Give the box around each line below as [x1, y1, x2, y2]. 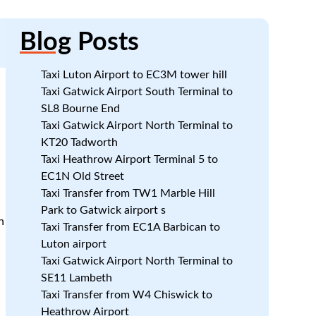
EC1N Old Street [40, 171, 124, 182]
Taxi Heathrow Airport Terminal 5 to [40, 154, 218, 165]
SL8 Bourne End [40, 103, 120, 114]
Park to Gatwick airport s [40, 205, 166, 216]
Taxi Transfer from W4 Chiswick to [40, 289, 212, 300]
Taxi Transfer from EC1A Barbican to [40, 221, 220, 233]
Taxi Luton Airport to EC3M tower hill [40, 69, 227, 80]
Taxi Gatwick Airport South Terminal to [40, 86, 233, 97]
